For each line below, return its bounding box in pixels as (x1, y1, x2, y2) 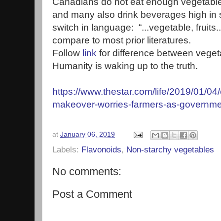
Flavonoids (81, 145, 121, 154)
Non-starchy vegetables (126, 145, 214, 154)
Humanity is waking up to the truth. (52, 60, 198, 71)
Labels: (52, 145, 81, 154)
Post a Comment (52, 188, 132, 201)
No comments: (52, 165, 121, 178)
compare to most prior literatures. (52, 35, 191, 45)
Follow (52, 47, 82, 58)
